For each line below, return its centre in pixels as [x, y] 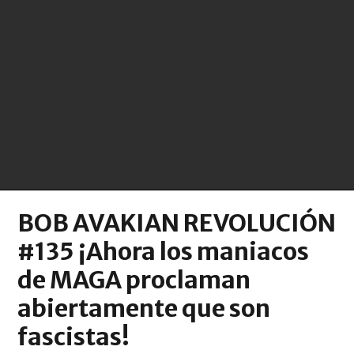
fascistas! [74, 336]
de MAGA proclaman [134, 279]
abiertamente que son [144, 308]
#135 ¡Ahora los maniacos [164, 251]
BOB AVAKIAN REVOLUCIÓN [177, 222]
